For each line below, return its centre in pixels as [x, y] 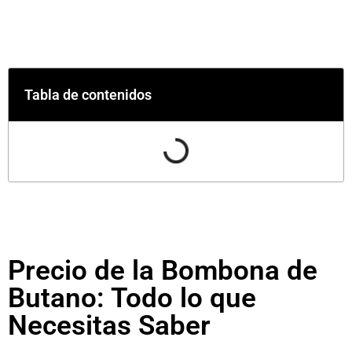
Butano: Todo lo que [132, 299]
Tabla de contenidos [88, 95]
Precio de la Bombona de [163, 271]
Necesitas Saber [109, 326]
